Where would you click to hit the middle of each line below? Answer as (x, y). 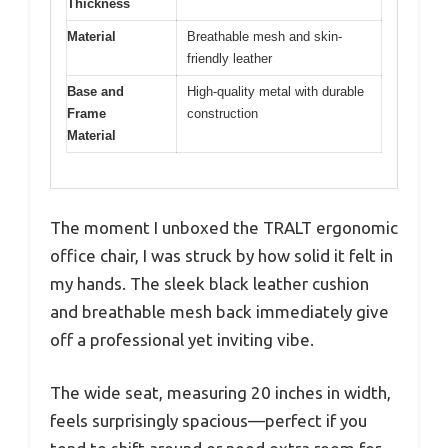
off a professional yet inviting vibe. (182, 339)
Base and (95, 92)
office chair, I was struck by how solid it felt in (221, 255)
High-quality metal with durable (275, 92)
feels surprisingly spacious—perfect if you (208, 421)
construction (222, 114)
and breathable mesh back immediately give (219, 311)
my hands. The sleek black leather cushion (209, 283)
